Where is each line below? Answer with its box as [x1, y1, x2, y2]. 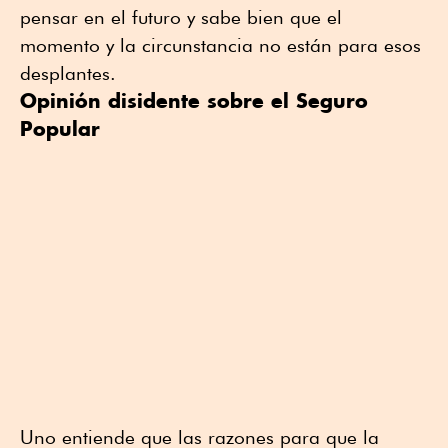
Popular [20, 116, 100, 142]
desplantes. [20, 62, 116, 85]
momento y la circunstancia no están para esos [20, 34, 421, 57]
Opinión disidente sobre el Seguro [20, 88, 368, 114]
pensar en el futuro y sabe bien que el [20, 6, 342, 29]
